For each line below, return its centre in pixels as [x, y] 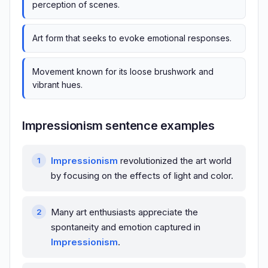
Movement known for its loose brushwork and [123, 72]
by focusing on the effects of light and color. [142, 176]
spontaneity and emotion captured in [126, 227]
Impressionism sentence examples [118, 126]
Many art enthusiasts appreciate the [124, 212]
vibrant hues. [57, 85]
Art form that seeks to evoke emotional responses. [132, 38]
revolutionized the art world [175, 161]
